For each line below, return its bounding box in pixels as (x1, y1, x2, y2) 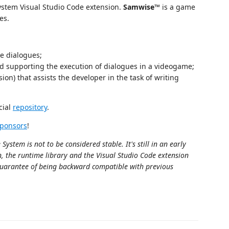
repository (13, 102, 47, 112)
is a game (160, 2, 195, 12)
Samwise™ (123, 2, 160, 12)
